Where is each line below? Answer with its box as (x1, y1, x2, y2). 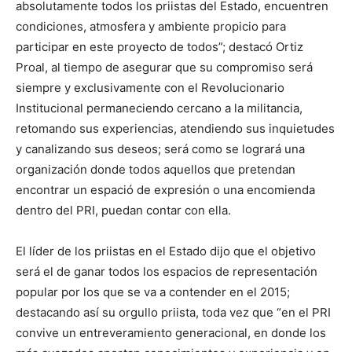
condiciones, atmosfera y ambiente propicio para (16, 19, 286, 34)
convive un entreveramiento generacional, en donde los (16, 325, 326, 340)
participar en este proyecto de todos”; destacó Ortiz (16, 39, 303, 54)
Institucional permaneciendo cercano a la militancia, (16, 101, 302, 115)
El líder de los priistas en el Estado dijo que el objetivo (16, 244, 316, 258)
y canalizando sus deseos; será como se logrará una (16, 141, 305, 156)
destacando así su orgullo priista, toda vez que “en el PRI (16, 305, 331, 320)
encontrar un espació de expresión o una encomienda (16, 182, 315, 197)
